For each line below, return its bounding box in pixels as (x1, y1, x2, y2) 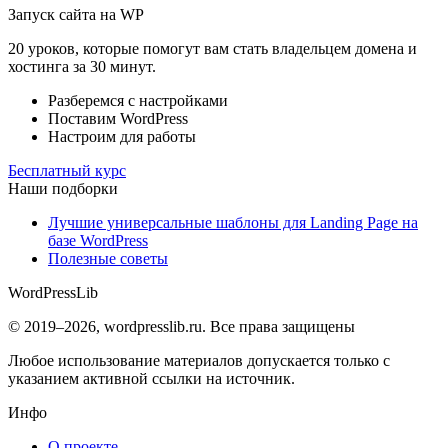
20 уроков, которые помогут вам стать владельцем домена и (8, 39, 417, 57)
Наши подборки (8, 179, 118, 197)
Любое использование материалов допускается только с (8, 351, 390, 369)
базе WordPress (48, 231, 148, 249)
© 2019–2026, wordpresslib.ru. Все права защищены (8, 317, 355, 335)
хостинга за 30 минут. (8, 57, 156, 75)
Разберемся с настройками (48, 91, 228, 109)
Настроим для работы (48, 127, 196, 145)
